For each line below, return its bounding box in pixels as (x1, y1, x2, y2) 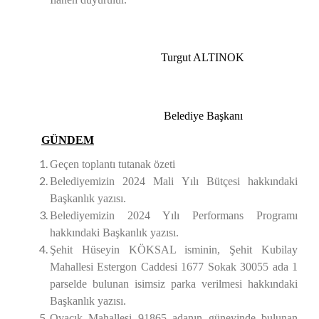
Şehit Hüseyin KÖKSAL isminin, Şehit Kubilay (50, 244, 298, 256)
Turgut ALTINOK (21, 51, 244, 63)
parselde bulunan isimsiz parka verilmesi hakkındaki (50, 278, 298, 290)
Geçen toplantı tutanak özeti (50, 158, 175, 170)
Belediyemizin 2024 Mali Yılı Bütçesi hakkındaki (50, 175, 298, 187)
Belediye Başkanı (21, 110, 243, 122)
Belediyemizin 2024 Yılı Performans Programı (50, 209, 298, 221)
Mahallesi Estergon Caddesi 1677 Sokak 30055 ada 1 (50, 261, 298, 273)
